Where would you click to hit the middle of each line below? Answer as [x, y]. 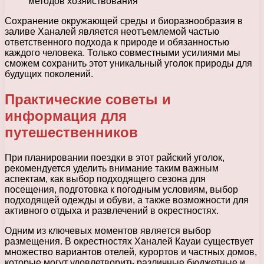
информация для [66, 115]
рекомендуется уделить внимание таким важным [112, 168]
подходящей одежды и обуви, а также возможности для [127, 200]
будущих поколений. [49, 74]
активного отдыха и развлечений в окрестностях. [112, 210]
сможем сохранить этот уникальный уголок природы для [128, 63]
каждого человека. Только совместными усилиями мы [123, 52]
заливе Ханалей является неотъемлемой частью [112, 31]
